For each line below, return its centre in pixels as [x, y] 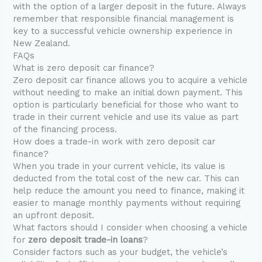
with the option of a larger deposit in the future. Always [130, 7]
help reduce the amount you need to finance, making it [129, 191]
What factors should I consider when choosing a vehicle [130, 228]
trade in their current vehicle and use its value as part [126, 117]
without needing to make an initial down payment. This [128, 93]
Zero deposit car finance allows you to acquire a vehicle [130, 80]
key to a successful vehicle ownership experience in [123, 31]
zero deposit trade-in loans [86, 240]
